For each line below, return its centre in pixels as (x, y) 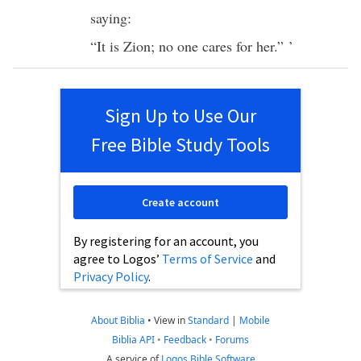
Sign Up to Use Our (180, 116)
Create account (180, 202)
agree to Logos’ (118, 259)
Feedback (185, 340)
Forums (232, 340)
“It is (107, 46)
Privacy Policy (111, 276)
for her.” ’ (263, 46)
